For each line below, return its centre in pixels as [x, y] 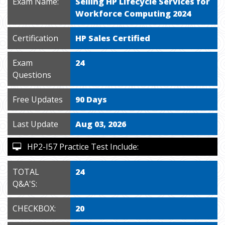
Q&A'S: [25, 184]
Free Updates [38, 99]
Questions [32, 75]
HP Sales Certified [113, 38]
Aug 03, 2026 [101, 124]
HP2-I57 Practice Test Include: [80, 147]
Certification [35, 38]
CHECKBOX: [34, 208]
